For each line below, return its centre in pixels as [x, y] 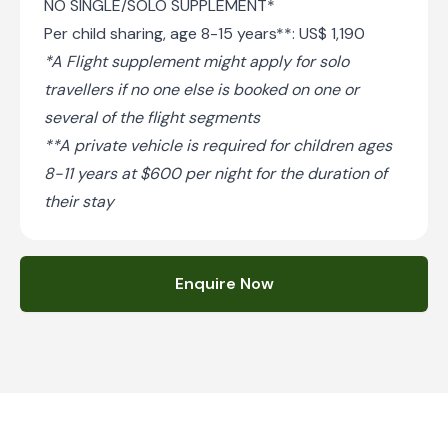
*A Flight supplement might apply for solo [196, 61]
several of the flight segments [152, 117]
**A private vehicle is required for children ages [218, 145]
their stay [79, 201]
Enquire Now [224, 283]
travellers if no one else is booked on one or [201, 89]
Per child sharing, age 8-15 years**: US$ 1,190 [204, 33]
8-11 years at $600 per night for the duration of [215, 173]
